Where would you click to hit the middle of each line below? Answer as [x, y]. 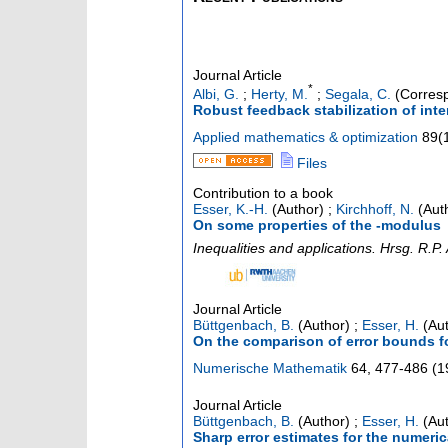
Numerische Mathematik [270, 368]
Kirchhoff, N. [375, 209]
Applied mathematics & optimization [305, 137]
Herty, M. [279, 94]
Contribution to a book [263, 193]
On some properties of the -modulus [317, 225]
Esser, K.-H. [230, 209]
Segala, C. [358, 94]
